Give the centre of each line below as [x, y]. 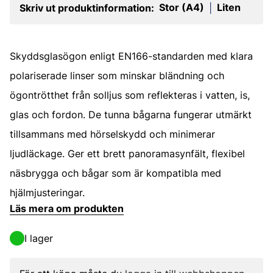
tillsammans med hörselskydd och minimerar [112, 134]
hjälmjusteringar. [47, 193]
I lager [39, 238]
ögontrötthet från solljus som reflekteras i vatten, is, [130, 95]
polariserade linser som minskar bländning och [117, 76]
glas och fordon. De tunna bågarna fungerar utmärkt [131, 115]
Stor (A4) [182, 7]
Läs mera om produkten [67, 208]
